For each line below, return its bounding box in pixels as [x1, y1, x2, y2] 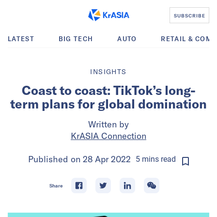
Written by [88, 119, 129, 130]
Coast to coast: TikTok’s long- [21, 82, 196, 98]
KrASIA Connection [71, 130, 146, 141]
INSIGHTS [90, 67, 127, 76]
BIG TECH [58, 35, 93, 43]
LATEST [8, 35, 34, 43]
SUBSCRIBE [173, 12, 205, 18]
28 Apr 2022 [83, 154, 131, 165]
